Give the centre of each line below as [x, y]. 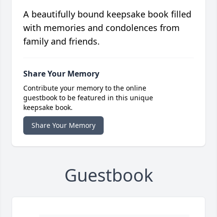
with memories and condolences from [101, 28]
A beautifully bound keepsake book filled [107, 14]
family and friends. [62, 41]
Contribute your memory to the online [85, 88]
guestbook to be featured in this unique [88, 98]
